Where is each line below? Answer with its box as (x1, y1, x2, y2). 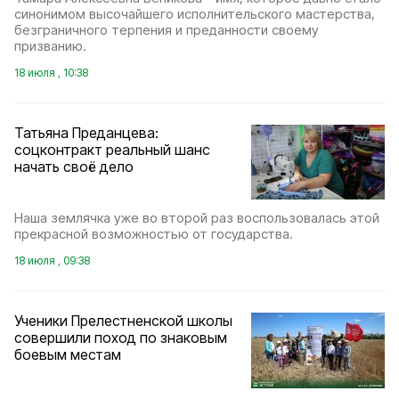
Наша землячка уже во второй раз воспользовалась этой (14, 209, 379, 227)
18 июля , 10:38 (14, 65, 88, 79)
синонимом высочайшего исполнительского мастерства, (14, 4, 375, 22)
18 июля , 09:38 (14, 254, 90, 268)
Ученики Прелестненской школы (14, 312, 232, 330)
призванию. (14, 37, 86, 54)
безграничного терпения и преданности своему (14, 20, 319, 38)
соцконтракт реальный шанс (14, 140, 210, 159)
